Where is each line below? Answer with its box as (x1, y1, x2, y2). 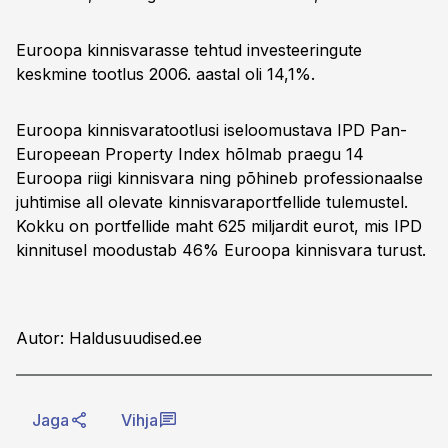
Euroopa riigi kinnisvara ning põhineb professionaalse (16, 168, 423, 188)
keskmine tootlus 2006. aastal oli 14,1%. (16, 64, 315, 84)
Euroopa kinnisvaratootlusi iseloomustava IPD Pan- (16, 120, 407, 140)
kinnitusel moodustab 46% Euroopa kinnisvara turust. (16, 240, 426, 260)
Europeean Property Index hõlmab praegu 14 (16, 144, 364, 164)
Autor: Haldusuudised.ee (16, 328, 202, 348)
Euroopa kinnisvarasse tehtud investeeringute (16, 40, 362, 60)
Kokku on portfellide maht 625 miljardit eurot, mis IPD (16, 216, 422, 236)
